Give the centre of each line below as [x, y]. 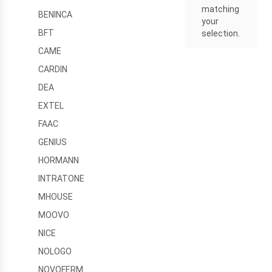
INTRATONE [61, 178]
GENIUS [53, 142]
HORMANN [59, 160]
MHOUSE [56, 196]
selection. [221, 33]
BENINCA [55, 14]
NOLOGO [55, 251]
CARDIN [53, 69]
